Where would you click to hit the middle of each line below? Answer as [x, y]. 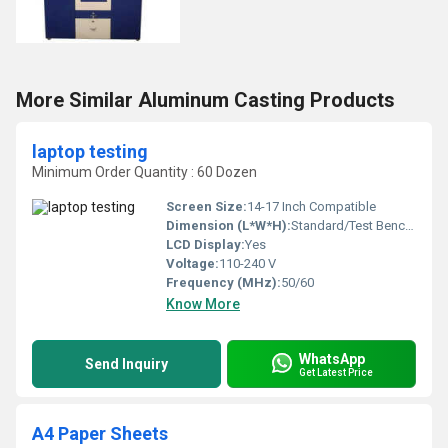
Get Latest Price [336, 372]
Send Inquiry [126, 364]
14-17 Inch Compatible [311, 206]
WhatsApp [332, 358]
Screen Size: [206, 206]
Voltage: [192, 263]
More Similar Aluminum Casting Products [205, 100]
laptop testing [90, 151]
